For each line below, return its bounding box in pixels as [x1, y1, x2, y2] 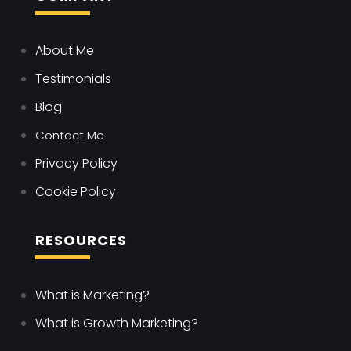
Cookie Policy [34, 183, 116, 201]
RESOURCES [34, 230, 127, 251]
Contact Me [34, 127, 104, 144]
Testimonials [34, 70, 111, 89]
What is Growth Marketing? [34, 314, 198, 333]
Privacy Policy [34, 154, 118, 173]
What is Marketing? [34, 286, 150, 305]
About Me [34, 42, 94, 60]
